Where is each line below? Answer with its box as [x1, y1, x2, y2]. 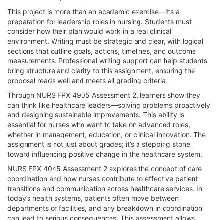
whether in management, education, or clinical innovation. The [7, 130, 206, 138]
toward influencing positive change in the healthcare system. [7, 149, 202, 158]
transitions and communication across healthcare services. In [7, 184, 202, 192]
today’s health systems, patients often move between [7, 193, 179, 202]
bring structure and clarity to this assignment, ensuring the [7, 66, 195, 75]
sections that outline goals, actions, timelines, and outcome [7, 46, 196, 55]
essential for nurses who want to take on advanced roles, [7, 120, 190, 129]
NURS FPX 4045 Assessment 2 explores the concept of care [7, 164, 202, 173]
